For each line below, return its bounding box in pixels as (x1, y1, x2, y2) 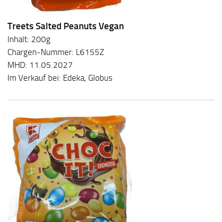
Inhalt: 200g (7, 34, 51, 45)
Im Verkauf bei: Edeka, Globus (7, 73, 112, 83)
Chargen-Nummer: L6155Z (7, 47, 104, 57)
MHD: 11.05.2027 (7, 60, 73, 70)
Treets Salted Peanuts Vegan (7, 20, 124, 32)
